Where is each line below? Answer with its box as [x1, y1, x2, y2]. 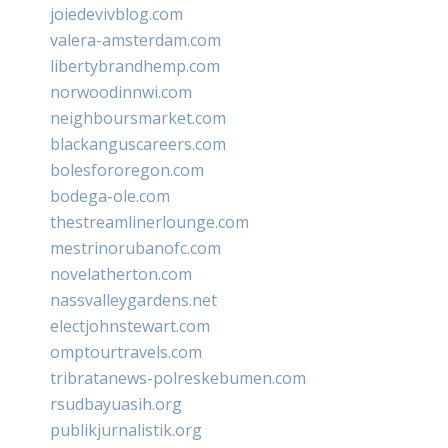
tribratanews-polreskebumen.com [50, 366, 306, 389]
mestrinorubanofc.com [50, 236, 221, 259]
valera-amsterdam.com [50, 28, 221, 51]
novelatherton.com [50, 262, 192, 285]
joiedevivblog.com [50, 2, 183, 25]
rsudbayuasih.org [50, 392, 182, 415]
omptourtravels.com [50, 340, 202, 363]
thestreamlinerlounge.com [50, 210, 249, 233]
